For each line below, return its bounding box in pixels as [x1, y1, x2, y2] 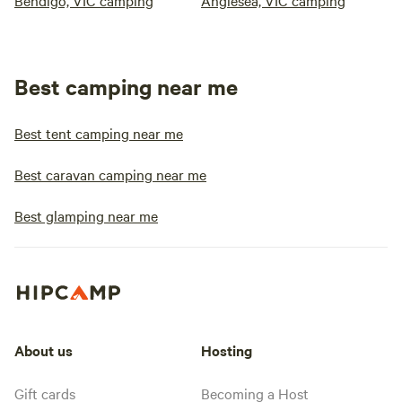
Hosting [201, 339, 252, 360]
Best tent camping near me [14, 123, 183, 144]
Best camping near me [14, 72, 238, 101]
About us [14, 339, 73, 360]
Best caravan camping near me [14, 164, 206, 185]
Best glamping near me [14, 205, 158, 226]
